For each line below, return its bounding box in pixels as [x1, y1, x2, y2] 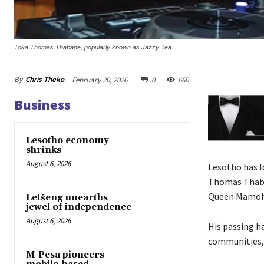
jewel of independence [26, 202, 131, 213]
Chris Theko [25, 74, 64, 85]
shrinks [26, 144, 61, 156]
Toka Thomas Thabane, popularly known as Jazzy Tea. [14, 44, 173, 51]
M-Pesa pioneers [26, 249, 104, 261]
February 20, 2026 [72, 74, 127, 85]
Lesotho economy [26, 134, 109, 146]
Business [14, 95, 71, 114]
